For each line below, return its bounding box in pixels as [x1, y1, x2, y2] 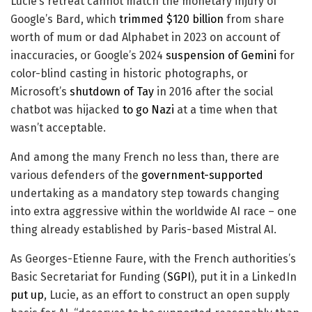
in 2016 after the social [154, 85, 273, 99]
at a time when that [174, 103, 277, 117]
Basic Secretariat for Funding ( [10, 270, 167, 284]
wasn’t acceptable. [10, 121, 106, 135]
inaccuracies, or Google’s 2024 [10, 49, 166, 63]
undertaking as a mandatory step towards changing [10, 187, 279, 201]
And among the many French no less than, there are [10, 150, 279, 164]
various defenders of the [10, 169, 141, 182]
